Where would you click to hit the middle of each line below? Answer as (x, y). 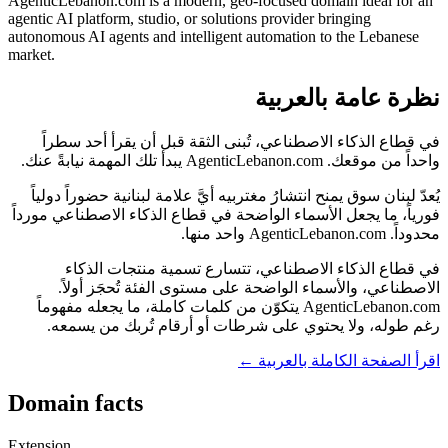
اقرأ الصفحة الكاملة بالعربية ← (339, 360)
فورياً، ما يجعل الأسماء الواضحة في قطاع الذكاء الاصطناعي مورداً (226, 214)
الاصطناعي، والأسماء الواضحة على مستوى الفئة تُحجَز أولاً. (249, 287)
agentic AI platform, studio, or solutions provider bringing (189, 19)
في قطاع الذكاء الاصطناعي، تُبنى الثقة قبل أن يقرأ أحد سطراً (241, 141)
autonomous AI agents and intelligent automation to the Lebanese (213, 37)
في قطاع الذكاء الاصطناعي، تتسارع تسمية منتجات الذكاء (252, 268)
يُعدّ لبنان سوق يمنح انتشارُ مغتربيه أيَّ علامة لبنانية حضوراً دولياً (235, 195)
